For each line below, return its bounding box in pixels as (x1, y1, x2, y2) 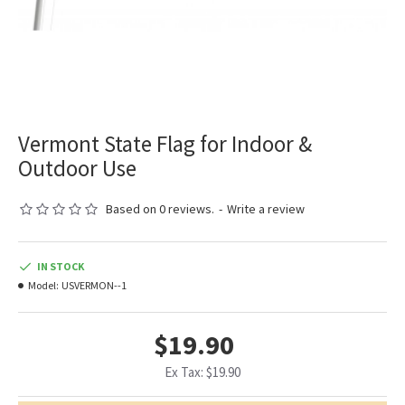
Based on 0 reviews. (106, 201, 214, 218)
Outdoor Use (18, 154, 137, 184)
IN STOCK (37, 259, 84, 274)
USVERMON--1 (61, 278, 127, 293)
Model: (28, 278, 59, 293)
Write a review (227, 201, 305, 218)
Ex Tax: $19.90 (165, 363, 240, 381)
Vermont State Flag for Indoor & (18, 129, 312, 159)
